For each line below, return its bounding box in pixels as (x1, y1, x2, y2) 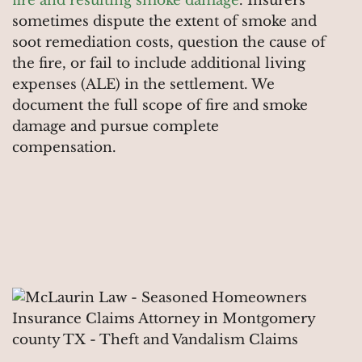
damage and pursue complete (12, 118, 219, 136)
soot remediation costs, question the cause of (12, 34, 326, 52)
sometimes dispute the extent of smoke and (12, 13, 317, 31)
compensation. (12, 139, 116, 157)
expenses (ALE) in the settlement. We (12, 76, 275, 94)
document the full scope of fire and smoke (12, 97, 308, 115)
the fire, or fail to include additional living (12, 55, 305, 73)
